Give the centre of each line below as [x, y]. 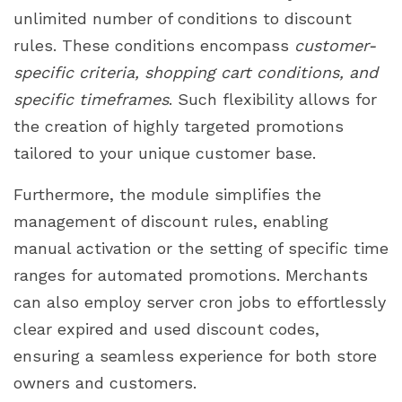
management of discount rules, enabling [171, 221]
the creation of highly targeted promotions [179, 126]
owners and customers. [105, 382]
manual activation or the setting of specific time [201, 248]
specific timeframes [91, 99]
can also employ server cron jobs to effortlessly [200, 301]
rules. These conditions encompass [154, 45]
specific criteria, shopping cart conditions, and [196, 72]
